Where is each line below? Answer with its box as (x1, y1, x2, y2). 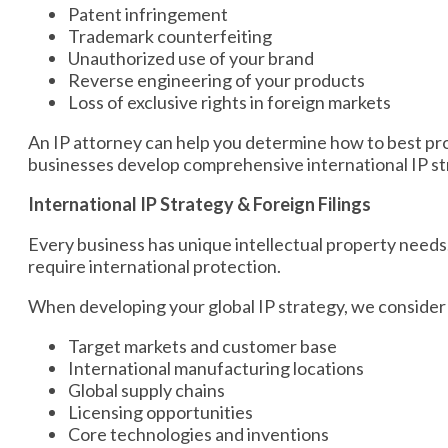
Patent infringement (68, 3, 228, 25)
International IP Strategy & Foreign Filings (28, 193, 371, 215)
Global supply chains (68, 379, 225, 401)
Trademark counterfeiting (68, 25, 272, 47)
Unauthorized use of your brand (68, 47, 314, 69)
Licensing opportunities (68, 401, 253, 423)
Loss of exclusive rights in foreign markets (68, 91, 391, 113)
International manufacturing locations (68, 357, 364, 379)
